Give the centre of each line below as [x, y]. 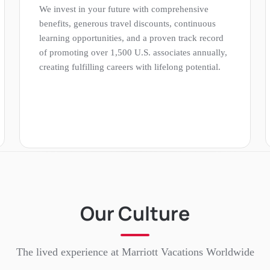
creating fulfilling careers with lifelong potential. [130, 67]
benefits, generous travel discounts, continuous [127, 23]
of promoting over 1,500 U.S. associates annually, [133, 52]
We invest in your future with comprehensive [124, 9]
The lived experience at [69, 252]
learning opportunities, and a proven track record [131, 38]
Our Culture [135, 213]
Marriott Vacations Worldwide [188, 252]
